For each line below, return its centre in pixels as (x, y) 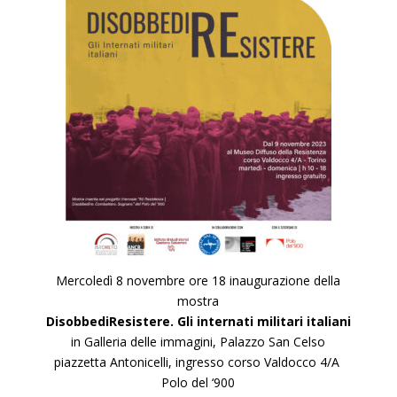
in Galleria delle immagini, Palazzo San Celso (198, 342)
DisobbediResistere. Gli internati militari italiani (198, 321)
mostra (198, 301)
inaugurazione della (285, 280)
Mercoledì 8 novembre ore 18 (143, 280)
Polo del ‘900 (198, 382)
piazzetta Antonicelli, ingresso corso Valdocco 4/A (198, 362)
